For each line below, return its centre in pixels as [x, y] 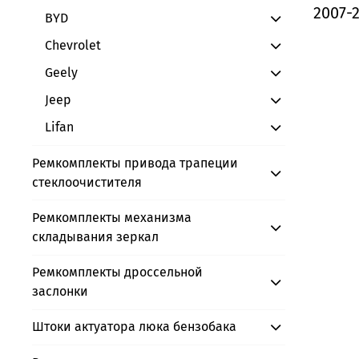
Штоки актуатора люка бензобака [134, 327]
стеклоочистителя [87, 182]
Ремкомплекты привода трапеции [135, 163]
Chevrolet [73, 46]
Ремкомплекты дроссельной [117, 272]
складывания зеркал [95, 237]
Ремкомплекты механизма [112, 218]
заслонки [60, 292]
